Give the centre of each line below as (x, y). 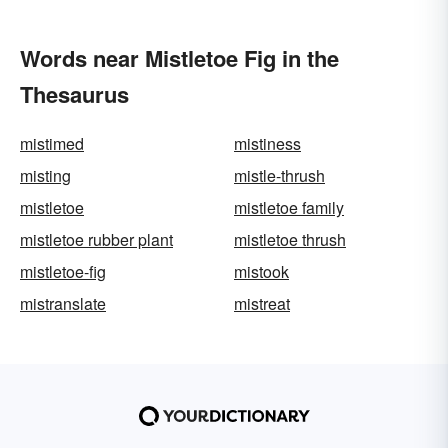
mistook (261, 271)
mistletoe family (289, 207)
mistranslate (63, 303)
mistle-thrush (279, 175)
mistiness (267, 143)
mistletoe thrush (290, 239)
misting (45, 175)
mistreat (262, 303)
